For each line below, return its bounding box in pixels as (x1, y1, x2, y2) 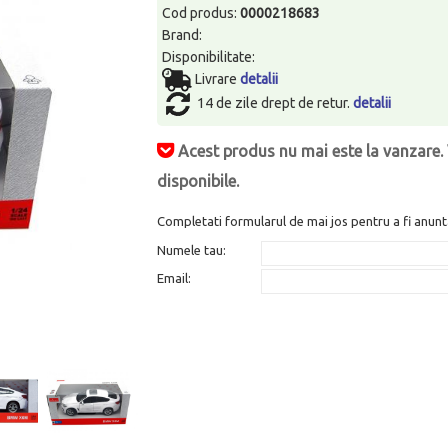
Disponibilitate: (162, 48, 256, 65)
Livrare (195, 70, 241, 87)
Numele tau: (157, 242, 227, 257)
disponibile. (157, 171, 240, 190)
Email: (157, 270, 192, 285)
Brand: (162, 26, 203, 43)
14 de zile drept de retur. (197, 94, 354, 111)
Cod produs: (162, 4, 241, 21)
